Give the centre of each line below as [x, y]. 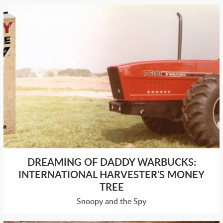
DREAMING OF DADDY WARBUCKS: [111, 162]
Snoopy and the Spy [111, 201]
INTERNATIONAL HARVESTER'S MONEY [111, 174]
